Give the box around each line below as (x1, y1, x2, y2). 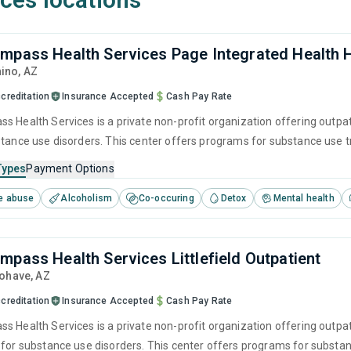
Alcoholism (60, 193, 113, 204)
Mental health (273, 193, 335, 204)
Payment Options (26, 162, 114, 175)
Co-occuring (139, 193, 194, 204)
